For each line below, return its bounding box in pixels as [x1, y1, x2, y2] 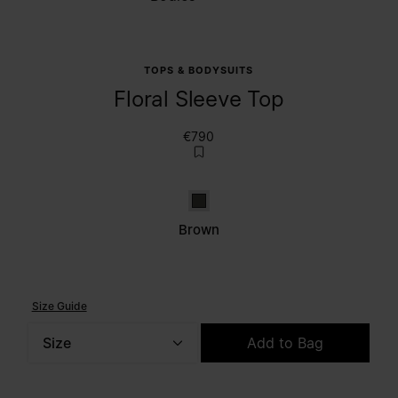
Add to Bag [247, 333, 324, 352]
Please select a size [25, 363, 134, 378]
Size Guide [31, 298, 87, 313]
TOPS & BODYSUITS [144, 63, 254, 76]
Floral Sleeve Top [114, 85, 284, 112]
